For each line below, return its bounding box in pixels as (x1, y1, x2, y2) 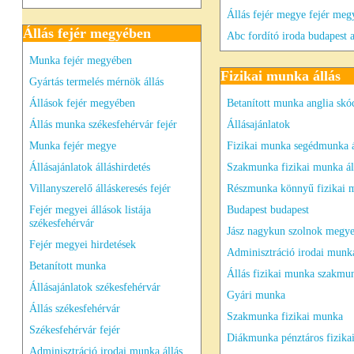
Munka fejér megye (29, 139, 116, 152)
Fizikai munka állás (220, 68, 341, 84)
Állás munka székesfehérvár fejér (29, 118, 177, 130)
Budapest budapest (227, 203, 309, 216)
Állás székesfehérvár (29, 302, 120, 314)
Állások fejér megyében (29, 96, 135, 109)
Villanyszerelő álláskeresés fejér (29, 182, 171, 194)
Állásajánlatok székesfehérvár (29, 281, 160, 293)
